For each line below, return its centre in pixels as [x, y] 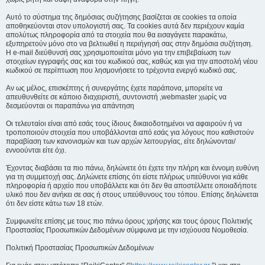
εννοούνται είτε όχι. [36, 150]
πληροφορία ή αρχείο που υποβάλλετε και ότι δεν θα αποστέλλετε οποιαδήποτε [131, 186]
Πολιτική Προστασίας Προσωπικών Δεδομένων [80, 248]
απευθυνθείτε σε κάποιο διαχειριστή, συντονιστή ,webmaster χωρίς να [116, 97]
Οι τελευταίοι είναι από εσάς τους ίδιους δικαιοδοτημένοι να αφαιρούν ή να [124, 124]
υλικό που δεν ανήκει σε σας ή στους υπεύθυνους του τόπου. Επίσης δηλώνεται [132, 195]
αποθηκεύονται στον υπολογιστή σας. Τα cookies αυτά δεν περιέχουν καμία [125, 26]
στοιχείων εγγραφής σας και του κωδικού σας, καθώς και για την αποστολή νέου [132, 62]
